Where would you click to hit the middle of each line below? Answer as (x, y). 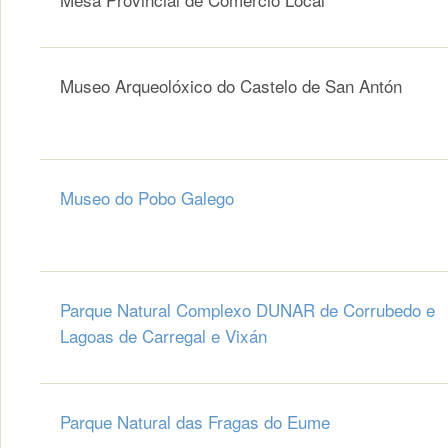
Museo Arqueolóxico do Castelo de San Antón (233, 86)
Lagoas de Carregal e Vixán (163, 336)
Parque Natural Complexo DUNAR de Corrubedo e (247, 310)
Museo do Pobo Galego (149, 198)
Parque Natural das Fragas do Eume (197, 422)
